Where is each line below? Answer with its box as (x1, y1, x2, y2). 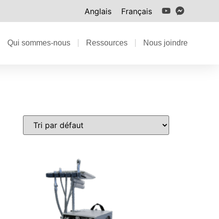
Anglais (85, 6, 111, 16)
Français (121, 6, 152, 16)
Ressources (86, 39, 128, 47)
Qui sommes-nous (7, 39, 70, 47)
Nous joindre (143, 39, 188, 47)
